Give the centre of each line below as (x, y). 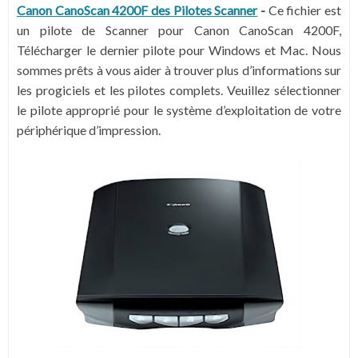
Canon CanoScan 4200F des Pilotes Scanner (137, 10)
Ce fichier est (305, 10)
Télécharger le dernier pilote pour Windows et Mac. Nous (179, 50)
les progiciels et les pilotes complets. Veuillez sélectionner (179, 90)
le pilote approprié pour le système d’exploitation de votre (179, 110)
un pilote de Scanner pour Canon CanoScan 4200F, (179, 30)
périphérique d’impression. (89, 130)
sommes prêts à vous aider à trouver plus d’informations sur (179, 70)
